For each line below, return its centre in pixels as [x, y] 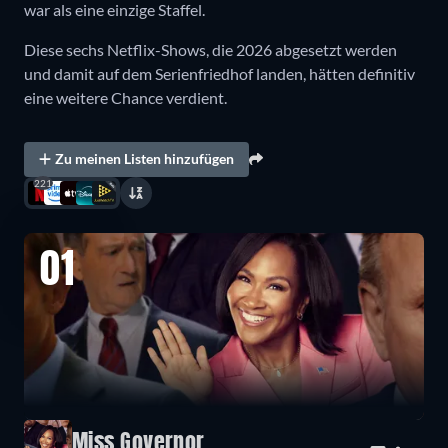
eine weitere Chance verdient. [125, 97]
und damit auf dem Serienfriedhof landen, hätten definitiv [219, 73]
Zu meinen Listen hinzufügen [145, 159]
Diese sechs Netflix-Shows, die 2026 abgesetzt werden [210, 49]
